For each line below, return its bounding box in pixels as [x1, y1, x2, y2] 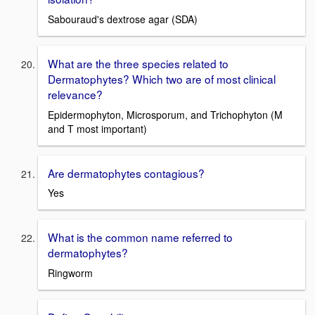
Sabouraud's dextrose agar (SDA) [48, 12, 198, 27]
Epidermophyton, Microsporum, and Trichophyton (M [48, 107, 283, 122]
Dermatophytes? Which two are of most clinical [48, 71, 276, 87]
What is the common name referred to [48, 229, 233, 245]
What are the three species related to [48, 56, 229, 72]
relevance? [48, 86, 103, 103]
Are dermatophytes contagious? [48, 165, 205, 181]
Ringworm [48, 266, 93, 281]
